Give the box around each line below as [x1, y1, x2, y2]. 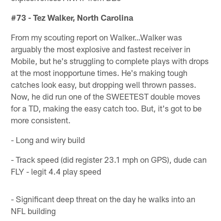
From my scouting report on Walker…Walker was [11, 32, 183, 42]
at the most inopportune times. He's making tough [11, 67, 188, 77]
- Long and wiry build [11, 134, 85, 145]
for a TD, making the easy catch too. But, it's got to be [11, 103, 202, 113]
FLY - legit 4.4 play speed [11, 166, 102, 176]
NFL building [11, 205, 56, 216]
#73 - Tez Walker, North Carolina [11, 12, 134, 22]
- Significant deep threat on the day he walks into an [11, 193, 196, 204]
